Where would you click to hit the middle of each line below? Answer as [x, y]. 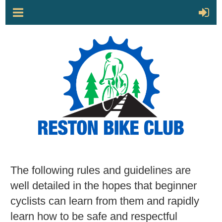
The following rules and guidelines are [100, 170]
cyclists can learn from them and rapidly [105, 201]
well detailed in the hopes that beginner [103, 186]
